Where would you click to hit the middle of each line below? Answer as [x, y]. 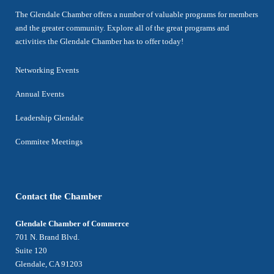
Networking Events [47, 70]
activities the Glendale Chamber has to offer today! [99, 41]
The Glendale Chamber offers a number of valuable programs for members [137, 14]
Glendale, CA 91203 [49, 264]
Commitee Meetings [49, 142]
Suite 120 [31, 250]
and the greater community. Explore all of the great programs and [122, 28]
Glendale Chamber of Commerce [72, 224]
